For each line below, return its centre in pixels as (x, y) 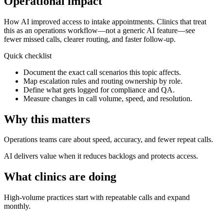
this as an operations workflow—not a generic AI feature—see (100, 30)
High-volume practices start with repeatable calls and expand (97, 198)
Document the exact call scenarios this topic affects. (102, 72)
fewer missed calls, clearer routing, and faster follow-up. (90, 39)
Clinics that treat (181, 21)
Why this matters (47, 119)
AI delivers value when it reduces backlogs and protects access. (101, 156)
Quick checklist (28, 55)
